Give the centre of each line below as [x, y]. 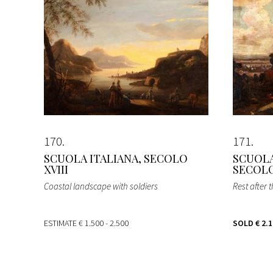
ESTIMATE [61, 223]
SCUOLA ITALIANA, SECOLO [116, 158]
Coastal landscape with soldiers [101, 186]
